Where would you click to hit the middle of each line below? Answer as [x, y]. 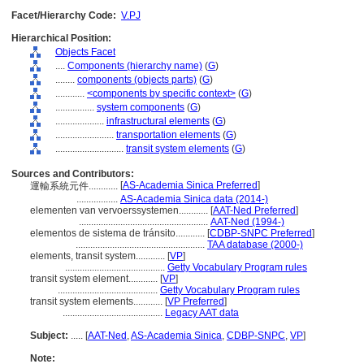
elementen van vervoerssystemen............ [120, 210]
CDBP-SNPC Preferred [261, 233]
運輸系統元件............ [75, 186]
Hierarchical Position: [61, 38]
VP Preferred [196, 301]
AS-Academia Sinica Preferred [190, 185]
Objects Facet [85, 52]
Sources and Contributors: [73, 174]
